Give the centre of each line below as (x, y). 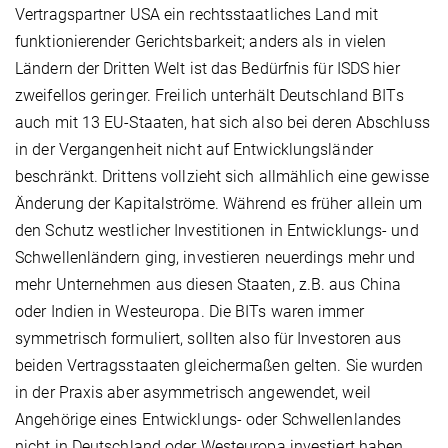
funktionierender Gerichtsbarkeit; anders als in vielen (201, 41)
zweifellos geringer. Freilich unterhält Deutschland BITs (209, 95)
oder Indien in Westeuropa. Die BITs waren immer (189, 311)
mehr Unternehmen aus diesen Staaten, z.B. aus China (208, 284)
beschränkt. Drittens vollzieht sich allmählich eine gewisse (222, 176)
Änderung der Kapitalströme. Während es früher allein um (219, 203)
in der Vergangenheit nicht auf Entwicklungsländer (194, 149)
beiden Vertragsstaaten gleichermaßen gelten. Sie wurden (219, 365)
